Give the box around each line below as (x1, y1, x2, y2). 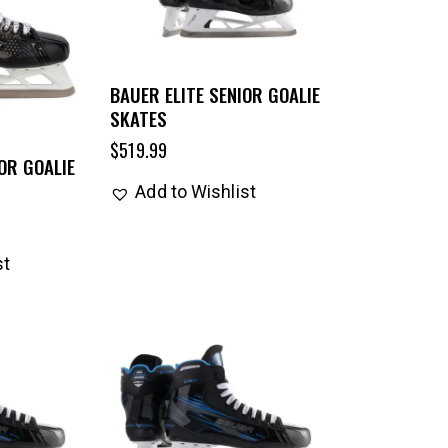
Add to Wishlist (135, 180, 256, 202)
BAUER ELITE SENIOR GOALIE (110, 79, 321, 108)
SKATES (110, 103, 168, 132)
